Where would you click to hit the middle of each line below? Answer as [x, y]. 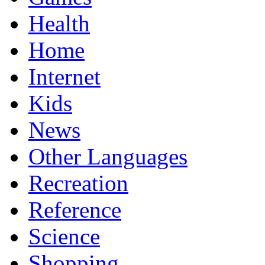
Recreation [78, 183]
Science [64, 236]
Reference [75, 209]
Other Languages [108, 156]
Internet [64, 76]
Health [59, 23]
